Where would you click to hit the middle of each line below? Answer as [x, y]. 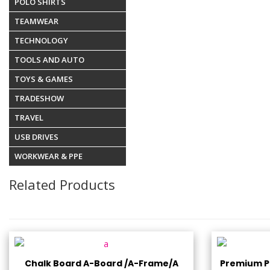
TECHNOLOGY [41, 41]
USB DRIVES [36, 137]
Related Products [62, 185]
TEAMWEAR [36, 21]
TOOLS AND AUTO [49, 60]
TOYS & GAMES [44, 79]
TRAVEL [29, 118]
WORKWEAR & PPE [49, 156]
